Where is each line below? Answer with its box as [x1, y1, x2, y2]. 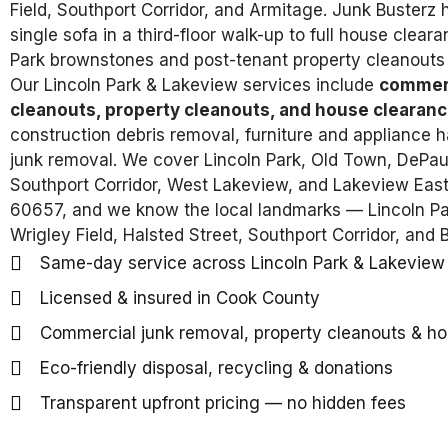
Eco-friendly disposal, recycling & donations [40, 357, 393, 378]
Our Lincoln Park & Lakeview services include [10, 75, 379, 96]
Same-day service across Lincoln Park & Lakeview [40, 252, 445, 273]
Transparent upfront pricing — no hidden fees [40, 392, 406, 413]
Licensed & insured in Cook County [40, 287, 320, 308]
